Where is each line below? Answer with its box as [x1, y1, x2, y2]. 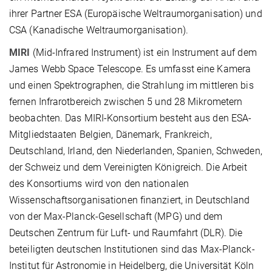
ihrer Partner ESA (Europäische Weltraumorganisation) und [9, 7, 262, 19]
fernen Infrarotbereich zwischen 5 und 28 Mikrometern [9, 95, 243, 107]
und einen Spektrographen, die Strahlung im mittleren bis [9, 79, 254, 91]
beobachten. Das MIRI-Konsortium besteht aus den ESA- [9, 112, 252, 124]
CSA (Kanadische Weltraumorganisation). [9, 24, 188, 36]
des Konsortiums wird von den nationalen [9, 177, 189, 189]
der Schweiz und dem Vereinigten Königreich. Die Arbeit [9, 161, 248, 173]
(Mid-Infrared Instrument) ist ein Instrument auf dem [30, 46, 257, 58]
